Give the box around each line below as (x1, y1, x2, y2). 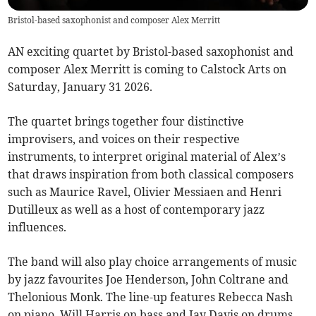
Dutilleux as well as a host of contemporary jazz (8, 202, 265, 217)
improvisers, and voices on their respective (8, 132, 241, 147)
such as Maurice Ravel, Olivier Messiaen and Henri (8, 185, 282, 200)
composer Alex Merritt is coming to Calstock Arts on (8, 62, 287, 77)
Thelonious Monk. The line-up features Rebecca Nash (8, 290, 293, 305)
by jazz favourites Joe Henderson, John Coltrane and (8, 272, 289, 287)
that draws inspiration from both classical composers (8, 167, 294, 182)
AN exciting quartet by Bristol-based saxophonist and (8, 44, 294, 59)
